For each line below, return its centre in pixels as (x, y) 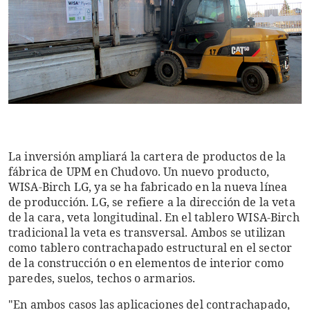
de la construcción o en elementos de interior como (146, 263)
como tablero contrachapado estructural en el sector (151, 247)
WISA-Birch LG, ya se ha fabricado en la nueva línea (148, 186)
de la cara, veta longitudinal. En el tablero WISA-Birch (154, 217)
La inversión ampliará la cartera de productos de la (147, 156)
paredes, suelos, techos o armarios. (102, 278)
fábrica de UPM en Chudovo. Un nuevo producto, (139, 171)
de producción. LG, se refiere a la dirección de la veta (152, 202)
